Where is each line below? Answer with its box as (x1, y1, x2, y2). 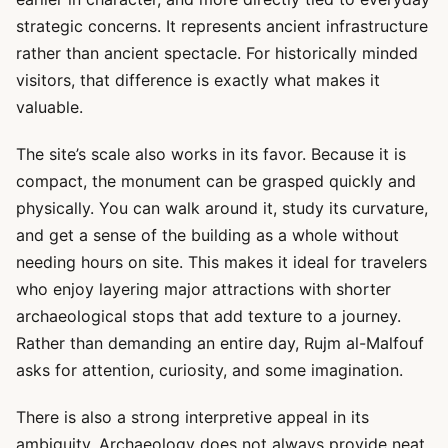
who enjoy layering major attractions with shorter (16, 279, 391, 299)
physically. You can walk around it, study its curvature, (16, 198, 428, 218)
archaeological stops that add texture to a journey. (16, 306, 401, 326)
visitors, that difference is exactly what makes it (16, 70, 380, 90)
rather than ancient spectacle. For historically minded (16, 43, 418, 63)
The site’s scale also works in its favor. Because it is (16, 144, 406, 164)
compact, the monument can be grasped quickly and (16, 171, 416, 191)
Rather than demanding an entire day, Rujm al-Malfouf (16, 333, 424, 353)
